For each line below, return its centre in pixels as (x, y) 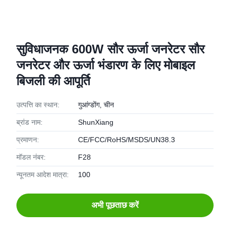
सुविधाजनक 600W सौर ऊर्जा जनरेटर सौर (110, 49)
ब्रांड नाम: (30, 122)
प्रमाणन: (28, 140)
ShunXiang (96, 122)
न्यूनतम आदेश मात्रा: (43, 175)
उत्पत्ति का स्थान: (38, 105)
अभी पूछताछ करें (115, 205)
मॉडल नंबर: (31, 157)
